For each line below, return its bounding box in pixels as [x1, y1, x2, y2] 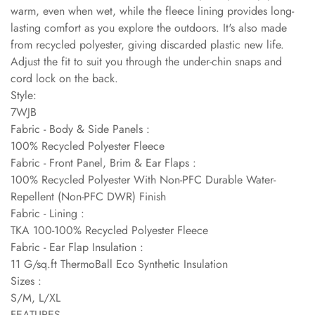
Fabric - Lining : [11, 205, 84, 221]
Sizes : [11, 272, 41, 289]
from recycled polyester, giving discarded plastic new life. [11, 36, 284, 53]
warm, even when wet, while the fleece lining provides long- [11, 2, 294, 19]
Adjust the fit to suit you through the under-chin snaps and [11, 53, 282, 70]
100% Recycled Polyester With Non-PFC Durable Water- [11, 171, 276, 188]
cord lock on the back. [11, 70, 118, 86]
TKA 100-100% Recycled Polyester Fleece [11, 221, 208, 238]
